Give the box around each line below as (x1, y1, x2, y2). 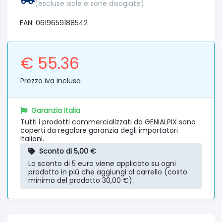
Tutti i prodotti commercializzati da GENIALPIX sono (20, 116, 196, 127)
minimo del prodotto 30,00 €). (28, 175, 134, 185)
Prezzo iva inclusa (20, 75, 81, 86)
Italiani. (20, 133, 44, 144)
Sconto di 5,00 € (39, 146, 96, 156)
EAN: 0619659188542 (20, 17, 88, 28)
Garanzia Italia (31, 105, 80, 115)
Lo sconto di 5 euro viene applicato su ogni (28, 158, 176, 168)
